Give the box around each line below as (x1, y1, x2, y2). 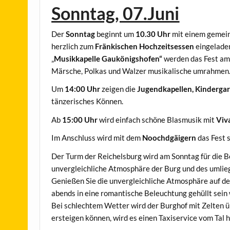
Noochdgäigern (142, 133, 198, 143)
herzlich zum (51, 42, 95, 51)
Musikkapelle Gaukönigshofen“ (54, 54, 164, 64)
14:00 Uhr (65, 84, 101, 94)
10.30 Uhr (136, 29, 171, 39)
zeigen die (100, 84, 138, 94)
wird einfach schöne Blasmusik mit (98, 114, 217, 124)
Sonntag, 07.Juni (51, 2, 180, 24)
